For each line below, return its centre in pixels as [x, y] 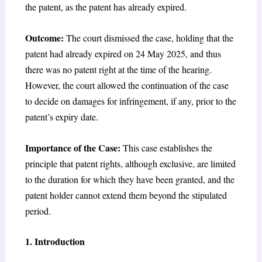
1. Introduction [55, 242]
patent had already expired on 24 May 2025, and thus [123, 54]
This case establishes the [166, 147]
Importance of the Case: [73, 147]
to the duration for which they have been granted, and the [130, 179]
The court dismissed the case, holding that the [148, 38]
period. [38, 211]
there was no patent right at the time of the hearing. [118, 70]
